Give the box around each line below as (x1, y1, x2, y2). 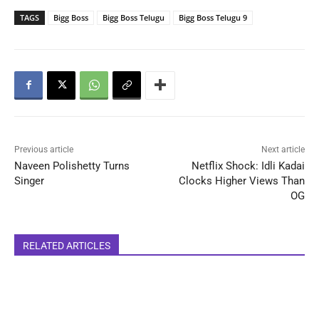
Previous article (14, 144, 73, 155)
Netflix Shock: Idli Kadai (191, 159, 305, 172)
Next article (261, 144, 305, 155)
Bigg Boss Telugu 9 (179, 11, 247, 23)
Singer (14, 174, 44, 187)
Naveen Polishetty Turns (14, 159, 130, 172)
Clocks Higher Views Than (178, 174, 305, 187)
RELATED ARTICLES (23, 239, 110, 251)
